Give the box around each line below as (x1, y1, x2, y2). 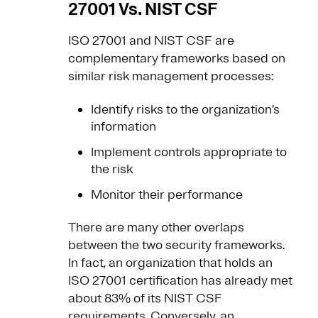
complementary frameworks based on (68, 50, 285, 67)
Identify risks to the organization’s (91, 102, 280, 118)
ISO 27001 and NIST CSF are (68, 33, 234, 49)
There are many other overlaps (68, 219, 244, 236)
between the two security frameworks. (68, 237, 285, 253)
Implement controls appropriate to (91, 144, 287, 160)
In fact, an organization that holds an (68, 255, 273, 271)
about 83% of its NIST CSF (68, 290, 222, 307)
